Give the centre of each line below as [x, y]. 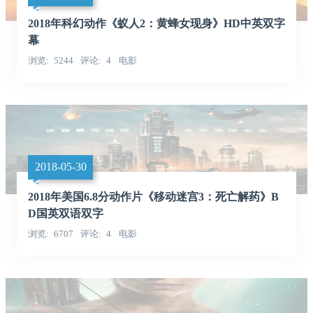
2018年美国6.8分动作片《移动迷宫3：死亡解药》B [153, 196]
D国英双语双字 [66, 213]
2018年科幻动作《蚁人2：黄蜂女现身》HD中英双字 [156, 23]
